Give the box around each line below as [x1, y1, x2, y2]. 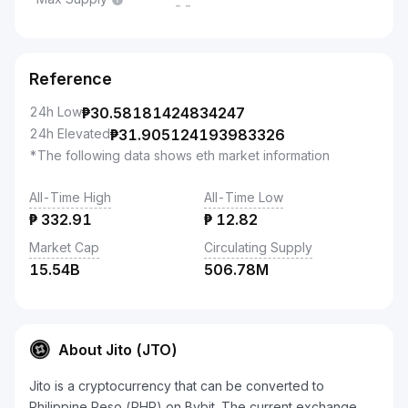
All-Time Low [204, 189, 283, 205]
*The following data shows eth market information [29, 148, 330, 163]
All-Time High [29, 189, 111, 205]
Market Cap [29, 240, 99, 255]
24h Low [29, 104, 82, 119]
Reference [29, 69, 112, 88]
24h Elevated [29, 126, 110, 141]
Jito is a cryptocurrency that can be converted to [29, 378, 324, 393]
